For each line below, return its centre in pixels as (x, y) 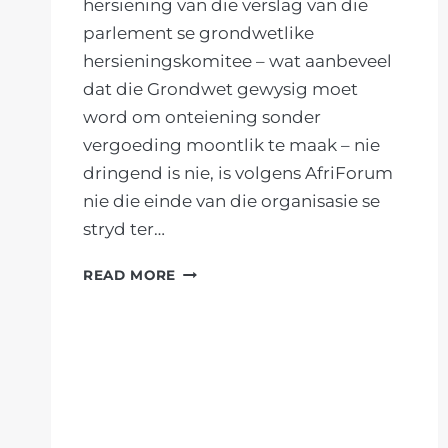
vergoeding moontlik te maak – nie (231, 145)
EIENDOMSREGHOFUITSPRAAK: (295, 270)
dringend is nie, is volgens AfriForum (238, 173)
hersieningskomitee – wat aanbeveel (237, 61)
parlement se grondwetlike (198, 33)
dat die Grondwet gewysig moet (220, 89)
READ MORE (130, 275)
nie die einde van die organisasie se (231, 201)
